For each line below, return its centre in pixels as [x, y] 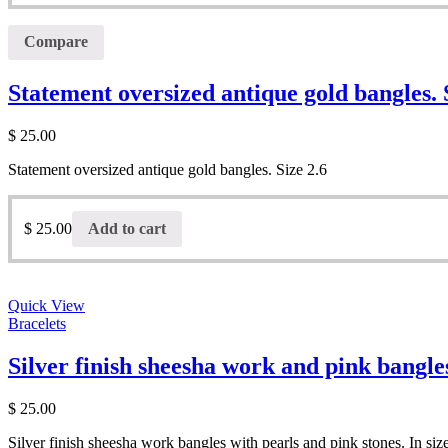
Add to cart [127, 229]
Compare [56, 42]
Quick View [46, 305]
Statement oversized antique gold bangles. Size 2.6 [167, 170]
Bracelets [37, 323]
